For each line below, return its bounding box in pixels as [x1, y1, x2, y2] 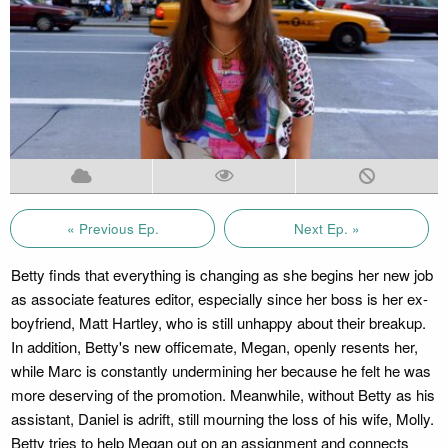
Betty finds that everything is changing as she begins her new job [10, 263, 433, 285]
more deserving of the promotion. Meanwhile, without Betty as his [10, 383, 435, 405]
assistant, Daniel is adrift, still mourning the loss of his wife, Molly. [10, 407, 434, 429]
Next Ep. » [293, 218, 360, 238]
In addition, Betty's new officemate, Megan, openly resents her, [10, 335, 418, 357]
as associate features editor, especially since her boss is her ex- [10, 287, 428, 309]
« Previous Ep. [66, 218, 159, 238]
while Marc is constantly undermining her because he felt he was [10, 359, 431, 381]
